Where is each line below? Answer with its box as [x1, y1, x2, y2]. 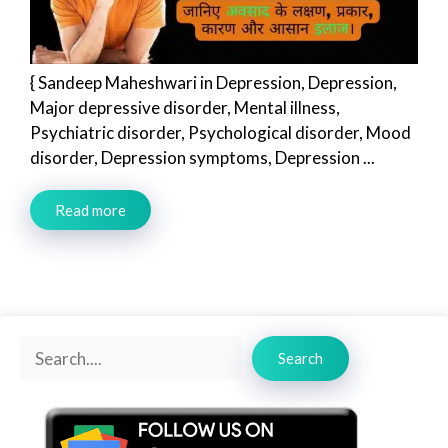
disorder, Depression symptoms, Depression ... [30, 147, 375, 169]
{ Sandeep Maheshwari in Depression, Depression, [30, 72, 397, 94]
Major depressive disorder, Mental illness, [30, 97, 340, 119]
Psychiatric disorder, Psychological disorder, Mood [30, 122, 411, 144]
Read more [55, 201, 126, 220]
